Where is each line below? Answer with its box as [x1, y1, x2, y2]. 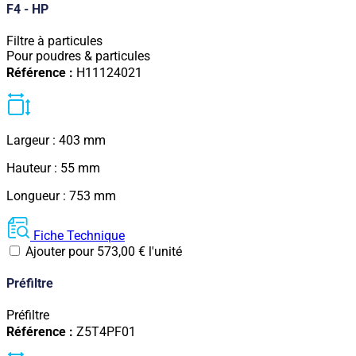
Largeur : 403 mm [6, 132, 106, 148]
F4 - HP [6, 2, 48, 17]
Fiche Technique [33, 227, 125, 243]
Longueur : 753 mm [6, 188, 116, 203]
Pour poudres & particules [6, 48, 150, 64]
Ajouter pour [22, 243, 97, 259]
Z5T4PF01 [76, 324, 136, 340]
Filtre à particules [6, 33, 103, 49]
